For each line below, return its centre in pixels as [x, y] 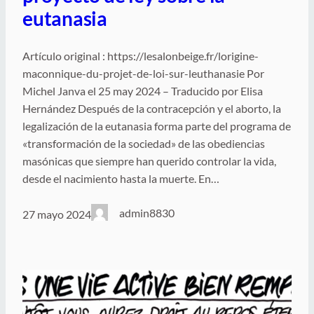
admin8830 [147, 212]
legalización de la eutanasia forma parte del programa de [157, 125]
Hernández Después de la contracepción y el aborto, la [152, 108]
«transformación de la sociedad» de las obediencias [144, 143]
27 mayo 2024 [57, 214]
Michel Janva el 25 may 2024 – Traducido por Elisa [143, 90]
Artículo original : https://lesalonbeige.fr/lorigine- [141, 55]
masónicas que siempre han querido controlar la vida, [149, 161]
